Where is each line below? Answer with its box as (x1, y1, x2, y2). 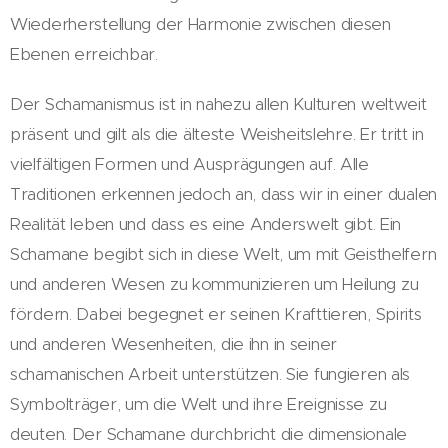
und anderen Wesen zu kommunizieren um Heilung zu (10, 272, 419, 295)
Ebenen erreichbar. (10, 42, 168, 65)
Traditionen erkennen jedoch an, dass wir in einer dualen (10, 182, 438, 205)
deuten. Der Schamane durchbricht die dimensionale (10, 422, 408, 445)
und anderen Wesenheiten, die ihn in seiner (10, 332, 338, 355)
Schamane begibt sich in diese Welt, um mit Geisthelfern (10, 242, 437, 265)
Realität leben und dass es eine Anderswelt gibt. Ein (10, 212, 402, 235)
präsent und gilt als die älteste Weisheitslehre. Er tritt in (10, 122, 424, 145)
